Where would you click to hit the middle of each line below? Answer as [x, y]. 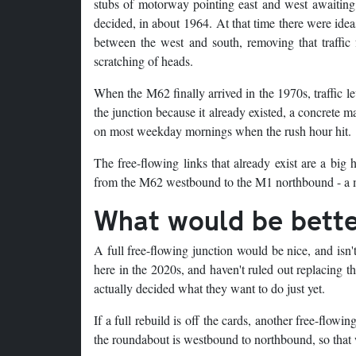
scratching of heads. [143, 61]
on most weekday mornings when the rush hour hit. [222, 131]
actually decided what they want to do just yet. [209, 288]
